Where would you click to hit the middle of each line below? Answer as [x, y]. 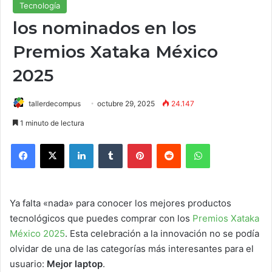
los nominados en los [104, 28]
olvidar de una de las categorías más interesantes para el [132, 249]
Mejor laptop [75, 264]
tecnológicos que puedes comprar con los [101, 218]
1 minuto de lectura [51, 123]
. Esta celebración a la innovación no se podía [162, 233]
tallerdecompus [55, 104]
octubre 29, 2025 [126, 104]
